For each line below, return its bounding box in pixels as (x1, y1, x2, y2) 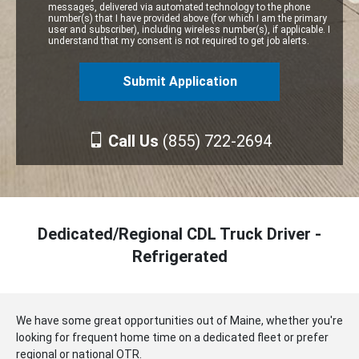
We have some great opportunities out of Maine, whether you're (16, 314, 343, 327)
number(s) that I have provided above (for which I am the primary (48, 13, 327, 24)
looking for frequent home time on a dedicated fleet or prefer (16, 331, 329, 344)
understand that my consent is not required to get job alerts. (48, 35, 309, 46)
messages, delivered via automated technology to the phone (48, 2, 310, 13)
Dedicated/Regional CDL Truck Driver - (38, 224, 321, 244)
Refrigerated (131, 247, 228, 266)
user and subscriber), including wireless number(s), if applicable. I (48, 24, 330, 35)
